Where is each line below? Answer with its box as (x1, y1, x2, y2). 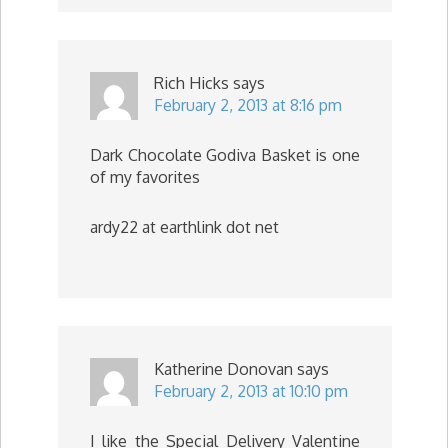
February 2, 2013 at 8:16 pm (154, 95, 342, 115)
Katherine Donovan (154, 359, 293, 379)
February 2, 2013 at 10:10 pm (154, 381, 348, 401)
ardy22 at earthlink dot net (90, 217, 279, 237)
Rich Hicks (154, 73, 229, 93)
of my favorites (90, 167, 200, 187)
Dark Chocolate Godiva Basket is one (90, 145, 360, 165)
